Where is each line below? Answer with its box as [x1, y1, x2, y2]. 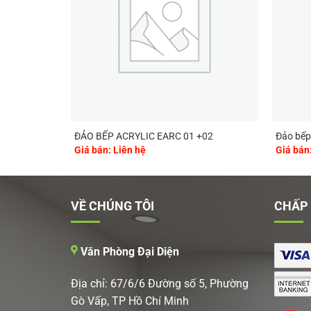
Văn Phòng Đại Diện [78, 244, 179, 258]
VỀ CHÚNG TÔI [71, 199, 154, 214]
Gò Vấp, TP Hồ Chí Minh [71, 294, 189, 308]
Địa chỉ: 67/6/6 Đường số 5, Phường [71, 276, 249, 290]
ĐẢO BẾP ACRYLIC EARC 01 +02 [74, 131, 213, 143]
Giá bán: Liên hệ [74, 144, 146, 156]
